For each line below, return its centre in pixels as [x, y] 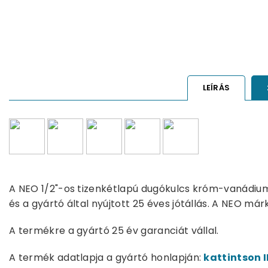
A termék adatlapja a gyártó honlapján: [106, 258]
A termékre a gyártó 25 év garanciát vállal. [114, 231]
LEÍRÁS [216, 88]
